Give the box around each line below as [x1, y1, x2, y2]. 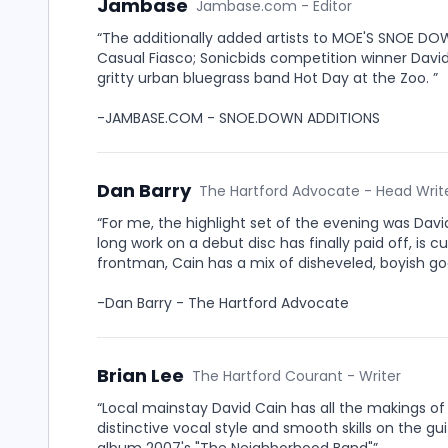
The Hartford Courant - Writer [192, 366, 401, 386]
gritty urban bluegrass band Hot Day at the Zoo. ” [97, 68, 438, 88]
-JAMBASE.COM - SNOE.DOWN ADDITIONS [97, 108, 380, 128]
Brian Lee [97, 363, 184, 388]
